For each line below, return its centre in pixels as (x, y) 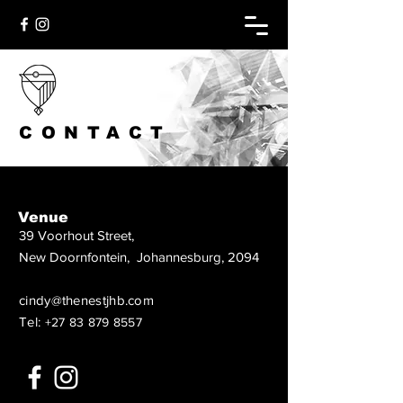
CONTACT (95, 133)
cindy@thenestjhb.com (86, 300)
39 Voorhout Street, (78, 235)
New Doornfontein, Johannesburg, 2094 (139, 257)
